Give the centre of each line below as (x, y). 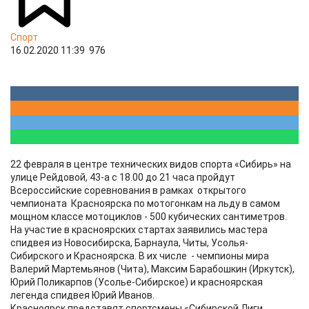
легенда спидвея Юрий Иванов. (82, 295)
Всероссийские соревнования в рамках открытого (129, 190)
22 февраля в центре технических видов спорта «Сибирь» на (151, 164)
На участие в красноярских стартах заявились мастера (139, 230)
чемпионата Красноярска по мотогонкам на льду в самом (145, 203)
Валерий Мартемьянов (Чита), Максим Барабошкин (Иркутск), (152, 269)
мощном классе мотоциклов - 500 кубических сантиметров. (149, 217)
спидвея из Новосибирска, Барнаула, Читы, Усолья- (129, 243)
